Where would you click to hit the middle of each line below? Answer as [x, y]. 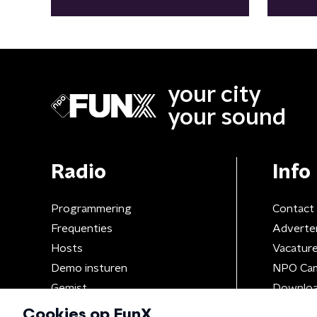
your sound [227, 117]
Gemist [69, 288]
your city [214, 94]
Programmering [91, 208]
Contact [293, 208]
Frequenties [82, 228]
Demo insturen [89, 268]
